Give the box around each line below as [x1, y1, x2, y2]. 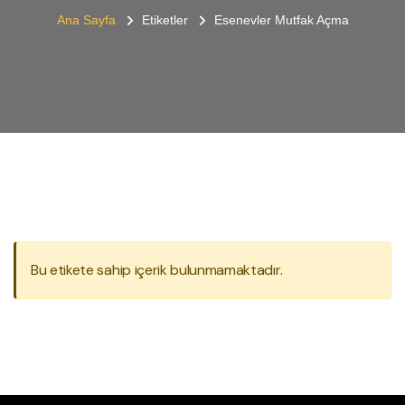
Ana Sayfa [56, 13, 116, 27]
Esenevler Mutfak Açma [213, 13, 349, 27]
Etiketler [141, 13, 188, 27]
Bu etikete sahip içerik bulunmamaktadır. [31, 260, 283, 279]
